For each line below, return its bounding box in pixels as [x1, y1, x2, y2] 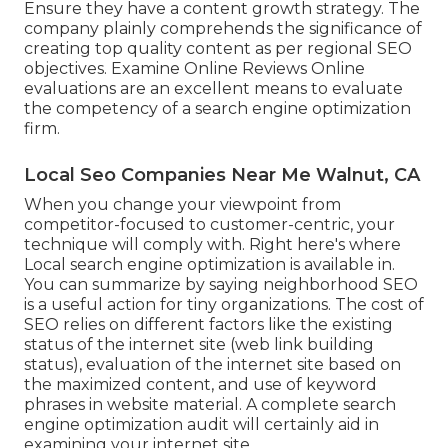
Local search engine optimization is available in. [24, 254, 395, 274]
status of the [24, 334, 129, 354]
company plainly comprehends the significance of [24, 18, 422, 38]
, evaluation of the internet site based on [79, 354, 401, 374]
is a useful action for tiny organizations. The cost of [24, 294, 424, 314]
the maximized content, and [24, 374, 253, 394]
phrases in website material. [24, 394, 242, 414]
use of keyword [253, 374, 377, 394]
